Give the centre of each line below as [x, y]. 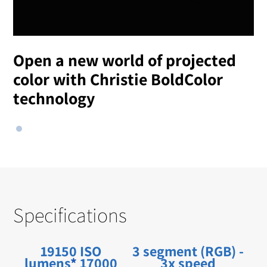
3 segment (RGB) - [188, 251]
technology [54, 98]
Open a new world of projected [125, 60]
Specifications [70, 215]
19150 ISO [71, 251]
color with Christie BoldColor [118, 79]
